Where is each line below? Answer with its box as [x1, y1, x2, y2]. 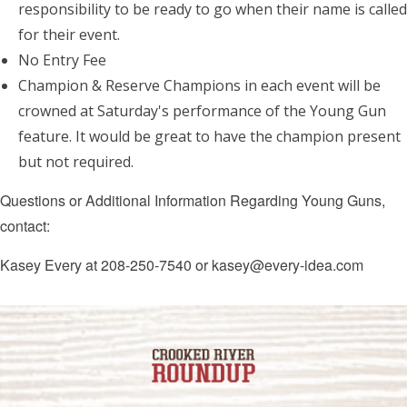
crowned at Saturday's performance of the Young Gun [18, 100, 386, 121]
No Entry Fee [18, 49, 106, 70]
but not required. [18, 151, 134, 172]
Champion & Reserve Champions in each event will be [18, 74, 381, 95]
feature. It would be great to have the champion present [18, 125, 401, 146]
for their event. [18, 24, 120, 45]
